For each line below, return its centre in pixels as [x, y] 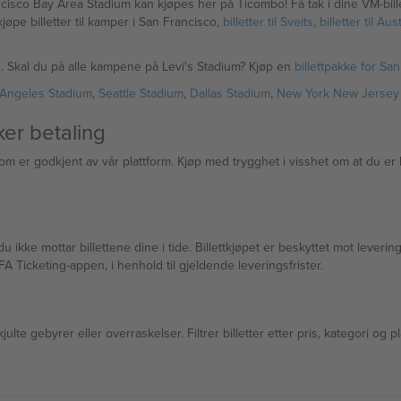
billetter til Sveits [268, 21]
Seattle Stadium [141, 93]
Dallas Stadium [230, 93]
